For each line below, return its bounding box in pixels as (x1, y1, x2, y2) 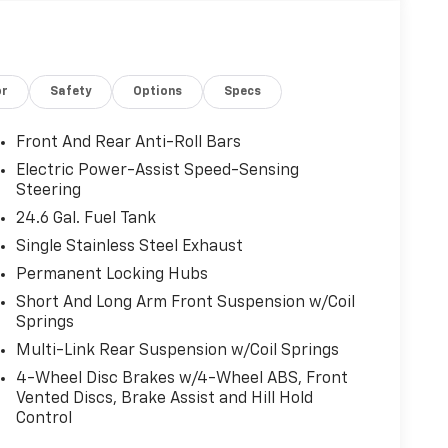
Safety (50, 85, 92, 98)
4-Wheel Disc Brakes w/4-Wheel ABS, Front (15, 370, 348, 387)
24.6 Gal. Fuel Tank (15, 210, 156, 227)
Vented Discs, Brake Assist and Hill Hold (15, 390, 313, 407)
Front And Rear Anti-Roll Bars (15, 134, 241, 151)
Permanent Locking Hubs (15, 266, 208, 283)
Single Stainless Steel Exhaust (15, 238, 243, 255)
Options (133, 85, 183, 98)
